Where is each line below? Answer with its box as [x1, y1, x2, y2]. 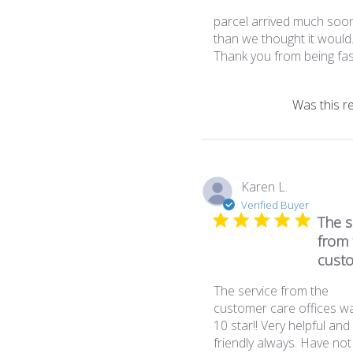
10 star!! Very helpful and [214, 317, 351, 334]
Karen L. [241, 178, 288, 195]
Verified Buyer [241, 198, 310, 212]
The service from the [214, 282, 329, 299]
